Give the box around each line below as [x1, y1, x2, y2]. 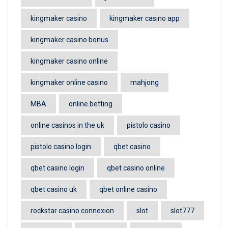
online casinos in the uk [31, 121, 104, 129]
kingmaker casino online [31, 57, 108, 65]
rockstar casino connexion [31, 207, 114, 215]
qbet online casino [99, 185, 157, 193]
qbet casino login [31, 164, 84, 172]
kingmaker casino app [109, 14, 180, 22]
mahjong [130, 78, 159, 87]
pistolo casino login [31, 142, 91, 151]
